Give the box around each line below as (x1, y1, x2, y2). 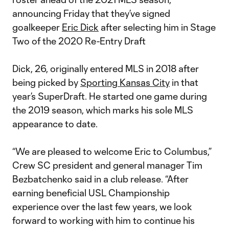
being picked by (12, 77, 80, 88)
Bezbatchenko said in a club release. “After (12, 173, 189, 185)
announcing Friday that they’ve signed (12, 8, 170, 19)
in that (170, 77, 198, 88)
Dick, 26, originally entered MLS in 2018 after (12, 63, 199, 74)
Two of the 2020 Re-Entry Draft (12, 35, 146, 47)
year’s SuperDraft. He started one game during (12, 90, 207, 102)
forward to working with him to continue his (12, 215, 195, 226)
